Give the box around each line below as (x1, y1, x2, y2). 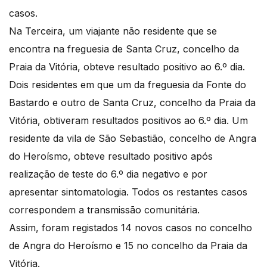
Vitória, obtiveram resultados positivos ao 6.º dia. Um (9, 114, 248, 127)
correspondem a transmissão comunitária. (9, 204, 203, 216)
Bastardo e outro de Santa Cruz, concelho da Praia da (9, 97, 256, 109)
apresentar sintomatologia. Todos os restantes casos (9, 186, 247, 198)
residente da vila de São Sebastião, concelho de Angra (9, 132, 256, 145)
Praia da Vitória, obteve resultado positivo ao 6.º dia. (9, 61, 245, 73)
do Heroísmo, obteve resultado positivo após (9, 150, 213, 163)
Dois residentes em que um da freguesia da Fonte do (9, 79, 246, 91)
